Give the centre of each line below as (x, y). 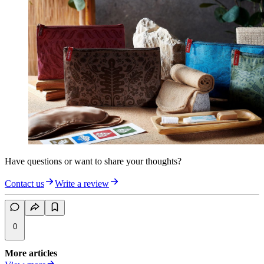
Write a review (82, 184)
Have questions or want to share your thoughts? (93, 161)
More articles (31, 253)
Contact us (24, 184)
